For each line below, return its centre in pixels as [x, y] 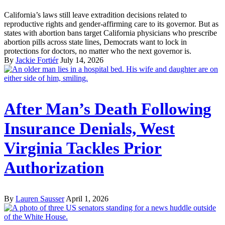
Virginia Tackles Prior [83, 148]
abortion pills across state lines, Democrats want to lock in [95, 42]
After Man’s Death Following [108, 109]
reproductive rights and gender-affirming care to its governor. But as [111, 24]
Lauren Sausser [40, 198]
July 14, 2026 [82, 60]
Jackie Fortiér [37, 60]
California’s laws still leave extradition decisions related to [95, 15]
